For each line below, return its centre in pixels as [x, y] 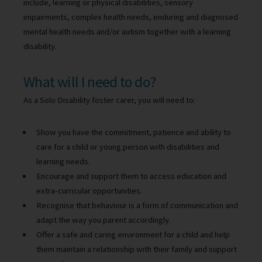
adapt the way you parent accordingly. [103, 220]
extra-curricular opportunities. [89, 190]
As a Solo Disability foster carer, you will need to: [109, 100]
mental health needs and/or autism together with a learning [127, 31]
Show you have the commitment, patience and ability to [133, 132]
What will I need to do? [90, 82]
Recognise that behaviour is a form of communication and [137, 205]
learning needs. [63, 161]
